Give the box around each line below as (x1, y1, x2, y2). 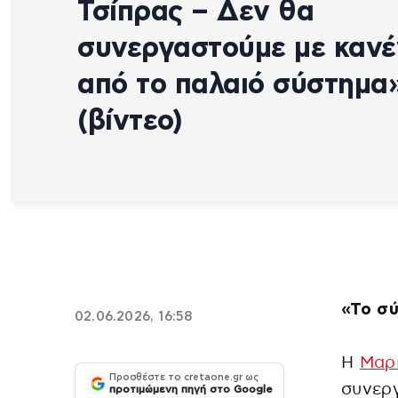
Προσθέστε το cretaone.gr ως (109, 372, 259, 383)
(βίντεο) (77, 106, 182, 135)
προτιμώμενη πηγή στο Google (109, 384, 273, 395)
